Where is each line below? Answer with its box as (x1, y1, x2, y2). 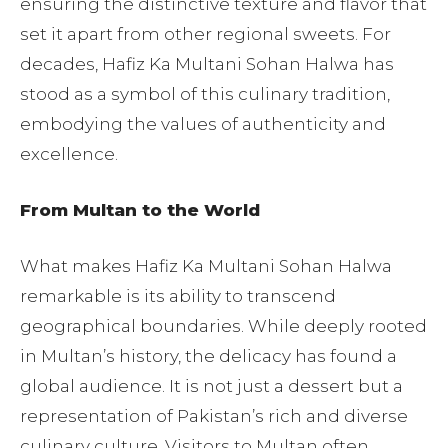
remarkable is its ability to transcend (20, 286, 336, 306)
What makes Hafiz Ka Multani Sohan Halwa (20, 256, 392, 276)
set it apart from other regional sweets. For (20, 24, 391, 44)
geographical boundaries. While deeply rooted (20, 316, 427, 336)
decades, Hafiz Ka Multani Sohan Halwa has (20, 54, 394, 74)
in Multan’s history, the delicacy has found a (20, 346, 397, 366)
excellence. (20, 144, 118, 164)
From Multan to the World (20, 200, 260, 220)
